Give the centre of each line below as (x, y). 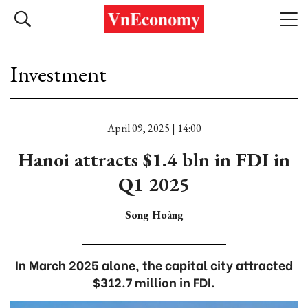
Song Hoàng (154, 215)
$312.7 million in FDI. (154, 282)
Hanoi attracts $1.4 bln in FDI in (154, 159)
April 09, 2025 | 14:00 (154, 128)
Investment (58, 74)
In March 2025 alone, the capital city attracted (154, 264)
